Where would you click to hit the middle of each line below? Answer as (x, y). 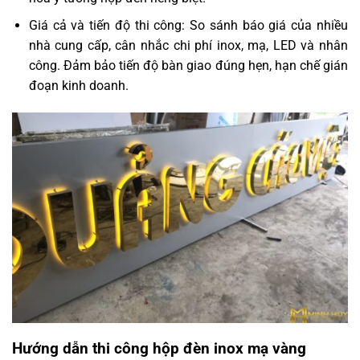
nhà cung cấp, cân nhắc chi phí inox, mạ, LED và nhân (188, 46)
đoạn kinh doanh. (78, 86)
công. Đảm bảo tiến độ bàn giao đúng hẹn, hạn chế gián (188, 66)
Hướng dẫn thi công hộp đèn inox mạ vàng (159, 349)
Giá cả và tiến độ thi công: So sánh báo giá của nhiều (188, 26)
